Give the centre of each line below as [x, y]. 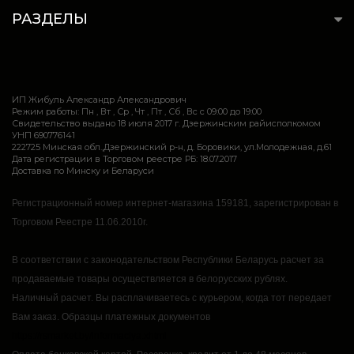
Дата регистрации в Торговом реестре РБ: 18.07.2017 [124, 158]
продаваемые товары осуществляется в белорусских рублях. [150, 279]
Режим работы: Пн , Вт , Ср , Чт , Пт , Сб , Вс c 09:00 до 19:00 [137, 111]
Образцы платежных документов [136, 316]
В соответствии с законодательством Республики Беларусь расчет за [168, 260]
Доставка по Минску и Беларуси [83, 170]
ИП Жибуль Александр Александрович [99, 99]
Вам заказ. [37, 316]
